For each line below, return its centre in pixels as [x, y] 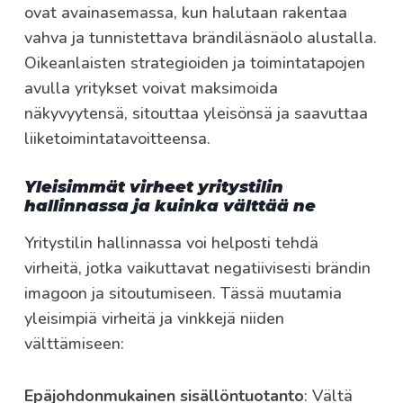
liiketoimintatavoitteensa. [117, 139]
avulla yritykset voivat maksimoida [151, 89]
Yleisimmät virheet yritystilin [154, 188]
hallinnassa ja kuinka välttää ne [170, 206]
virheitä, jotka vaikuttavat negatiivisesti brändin [197, 269]
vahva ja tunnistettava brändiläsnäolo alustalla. [201, 38]
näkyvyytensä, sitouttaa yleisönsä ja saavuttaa [196, 114]
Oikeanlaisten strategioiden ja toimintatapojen [195, 63]
